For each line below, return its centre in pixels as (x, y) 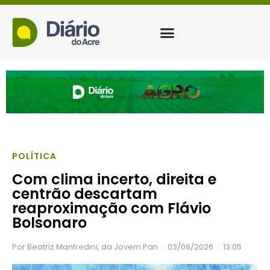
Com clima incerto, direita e (114, 180)
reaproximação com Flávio (111, 209)
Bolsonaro (49, 223)
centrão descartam (85, 194)
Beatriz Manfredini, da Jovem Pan (92, 247)
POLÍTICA (34, 156)
